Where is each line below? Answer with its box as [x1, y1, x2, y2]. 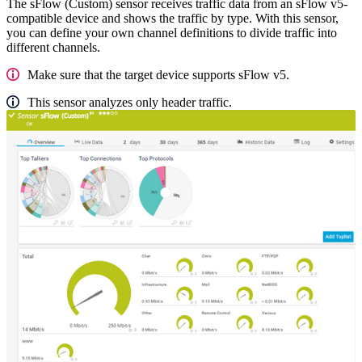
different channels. [6, 40, 100, 55]
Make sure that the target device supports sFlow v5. [27, 68, 289, 82]
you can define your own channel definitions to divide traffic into [6, 26, 337, 40]
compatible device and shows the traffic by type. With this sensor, [6, 11, 339, 26]
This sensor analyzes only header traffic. [27, 95, 232, 110]
